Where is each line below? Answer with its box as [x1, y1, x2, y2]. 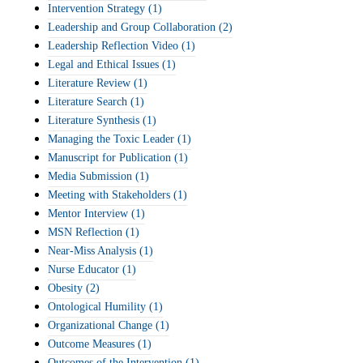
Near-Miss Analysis [48, 245, 136, 257]
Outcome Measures [48, 338, 135, 350]
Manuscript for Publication [48, 152, 171, 164]
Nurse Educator [48, 263, 119, 275]
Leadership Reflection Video [48, 40, 178, 52]
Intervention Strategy [48, 2, 145, 15]
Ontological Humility [48, 301, 146, 313]
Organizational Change [48, 319, 152, 331]
